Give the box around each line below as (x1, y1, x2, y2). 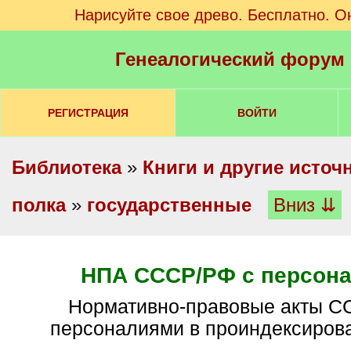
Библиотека (12, 157, 121, 178)
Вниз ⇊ (273, 194, 336, 215)
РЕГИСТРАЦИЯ (47, 107, 128, 119)
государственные (87, 194, 251, 215)
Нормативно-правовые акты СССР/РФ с (68, 296, 82, 317)
